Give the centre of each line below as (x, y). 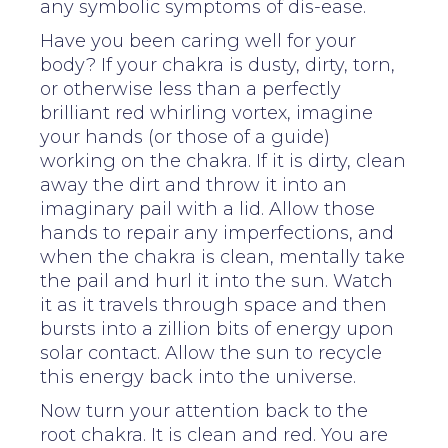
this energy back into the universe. (198, 376)
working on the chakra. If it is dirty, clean (223, 160)
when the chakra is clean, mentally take (222, 256)
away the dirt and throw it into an (193, 184)
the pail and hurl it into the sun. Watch (216, 280)
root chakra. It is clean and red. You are (214, 434)
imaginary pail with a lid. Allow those (207, 208)
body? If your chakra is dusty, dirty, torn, (217, 64)
